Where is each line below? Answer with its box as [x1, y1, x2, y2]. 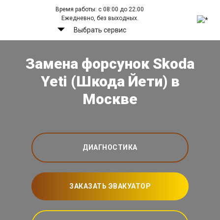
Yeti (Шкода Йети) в [40, 73, 180, 90]
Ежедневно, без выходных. [61, 15, 138, 22]
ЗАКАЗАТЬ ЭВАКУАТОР [69, 182, 151, 191]
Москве [82, 90, 137, 108]
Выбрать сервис [73, 26, 126, 34]
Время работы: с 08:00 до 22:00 [55, 6, 144, 13]
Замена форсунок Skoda [26, 55, 194, 73]
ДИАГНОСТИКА [82, 143, 137, 152]
